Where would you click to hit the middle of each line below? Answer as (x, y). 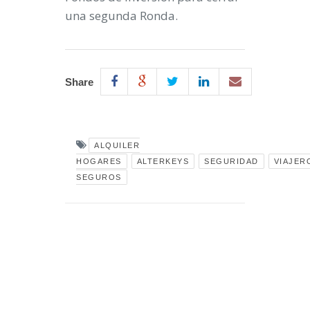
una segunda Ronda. (121, 16)
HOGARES (99, 162)
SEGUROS (99, 177)
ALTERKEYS (163, 162)
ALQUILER (117, 146)
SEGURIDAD (231, 162)
